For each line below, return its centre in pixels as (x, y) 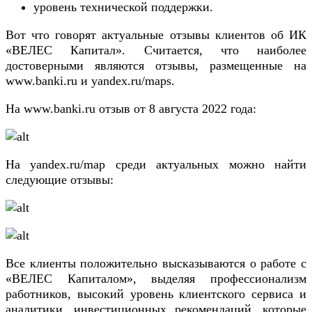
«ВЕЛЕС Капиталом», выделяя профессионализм (156, 279)
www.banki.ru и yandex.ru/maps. (90, 81)
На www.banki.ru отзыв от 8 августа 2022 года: (131, 109)
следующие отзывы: (60, 180)
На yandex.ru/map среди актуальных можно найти (156, 165)
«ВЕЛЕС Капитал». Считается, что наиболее (156, 50)
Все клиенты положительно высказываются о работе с (156, 264)
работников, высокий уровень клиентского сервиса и (156, 294)
